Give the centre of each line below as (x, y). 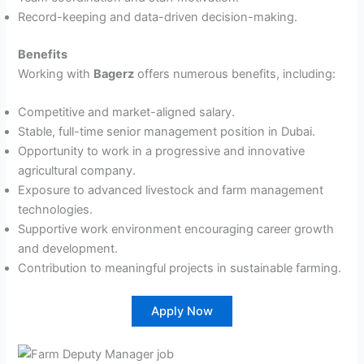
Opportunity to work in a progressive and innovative (162, 152)
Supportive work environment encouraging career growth (176, 230)
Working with (56, 74)
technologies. (56, 210)
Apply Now (182, 312)
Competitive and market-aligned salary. (127, 113)
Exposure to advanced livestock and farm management (171, 191)
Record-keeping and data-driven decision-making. (158, 17)
